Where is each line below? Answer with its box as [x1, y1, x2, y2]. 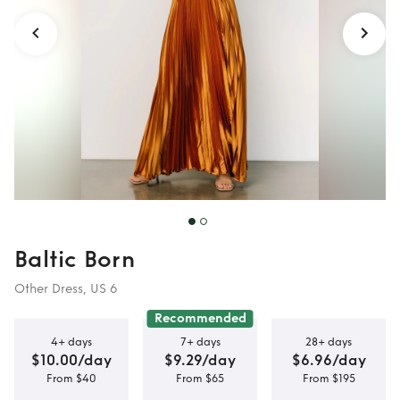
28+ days [305, 335, 352, 348]
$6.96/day [291, 351, 366, 369]
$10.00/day [31, 351, 112, 369]
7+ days [179, 335, 221, 348]
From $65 [176, 371, 224, 385]
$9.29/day [164, 351, 236, 369]
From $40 [46, 371, 96, 385]
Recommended [154, 311, 246, 326]
